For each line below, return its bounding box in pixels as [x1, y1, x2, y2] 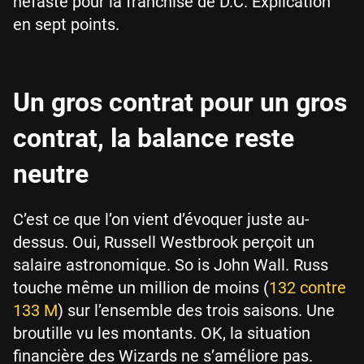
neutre [13, 158, 89, 189]
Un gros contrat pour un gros [13, 87, 347, 118]
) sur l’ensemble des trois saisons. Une [58, 301, 335, 320]
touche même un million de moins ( [13, 278, 269, 297]
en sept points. [13, 15, 119, 34]
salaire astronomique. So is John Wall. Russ [13, 255, 328, 275]
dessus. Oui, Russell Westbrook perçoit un [13, 232, 314, 252]
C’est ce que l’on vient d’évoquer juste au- [13, 210, 310, 229]
